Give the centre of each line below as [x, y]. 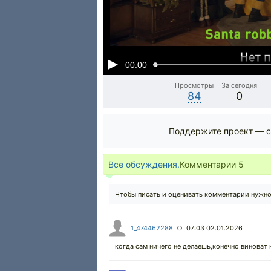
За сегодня [240, 85]
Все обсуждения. [144, 164]
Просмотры [194, 85]
